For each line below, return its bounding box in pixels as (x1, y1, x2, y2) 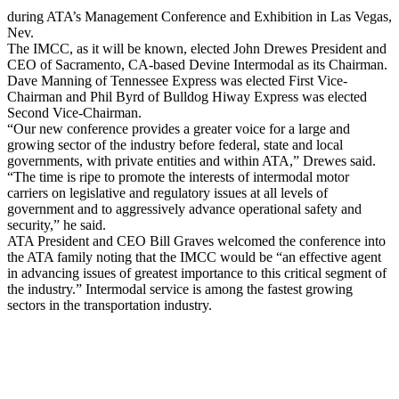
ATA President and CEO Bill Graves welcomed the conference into (7, 233, 386, 249)
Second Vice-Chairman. (7, 105, 142, 121)
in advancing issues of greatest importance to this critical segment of (7, 265, 387, 281)
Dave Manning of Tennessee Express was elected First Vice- (7, 73, 347, 89)
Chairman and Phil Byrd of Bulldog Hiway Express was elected (7, 89, 367, 105)
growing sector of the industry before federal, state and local (7, 137, 343, 153)
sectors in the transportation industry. (7, 297, 212, 313)
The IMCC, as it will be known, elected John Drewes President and (7, 41, 387, 57)
